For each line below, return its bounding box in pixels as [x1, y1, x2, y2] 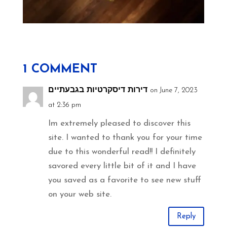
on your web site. [48, 190, 111, 199]
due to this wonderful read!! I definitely [48, 147, 196, 157]
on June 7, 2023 [149, 87, 198, 95]
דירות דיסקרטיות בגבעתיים [48, 86, 147, 95]
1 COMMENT [22, 63, 97, 76]
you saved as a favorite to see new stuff [48, 176, 201, 185]
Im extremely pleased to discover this [48, 119, 191, 128]
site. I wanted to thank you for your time [48, 133, 202, 142]
